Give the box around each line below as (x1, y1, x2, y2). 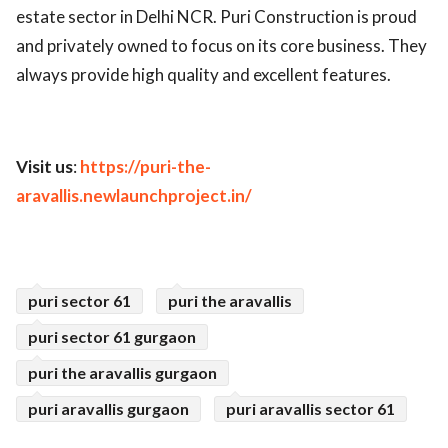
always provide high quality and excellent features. (16, 63, 391, 85)
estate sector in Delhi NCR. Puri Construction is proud (16, 5, 417, 27)
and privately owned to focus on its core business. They (16, 34, 427, 56)
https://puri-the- (80, 155, 211, 177)
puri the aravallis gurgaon (28, 362, 217, 382)
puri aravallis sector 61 (226, 398, 395, 418)
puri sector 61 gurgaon (28, 326, 196, 346)
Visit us (16, 155, 73, 177)
